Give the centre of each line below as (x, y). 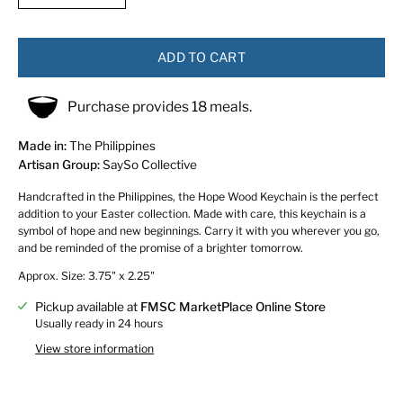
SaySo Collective (148, 164)
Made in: (42, 145)
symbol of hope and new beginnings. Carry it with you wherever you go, (199, 230)
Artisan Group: (59, 164)
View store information (95, 349)
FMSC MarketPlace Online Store (233, 307)
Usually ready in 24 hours (99, 324)
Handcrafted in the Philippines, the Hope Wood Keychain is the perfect (198, 196)
